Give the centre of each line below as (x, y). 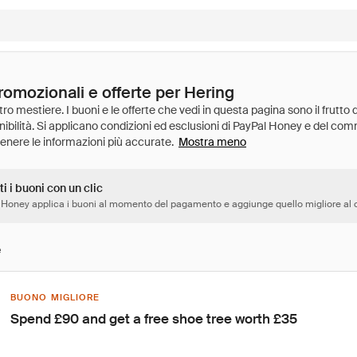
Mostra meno (212, 142)
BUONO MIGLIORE (55, 297)
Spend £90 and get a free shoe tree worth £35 (154, 319)
